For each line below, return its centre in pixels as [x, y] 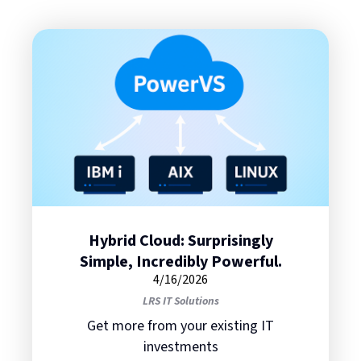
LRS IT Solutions [180, 302]
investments [180, 347]
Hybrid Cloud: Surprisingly [180, 241]
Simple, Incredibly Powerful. [180, 262]
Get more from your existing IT [180, 326]
